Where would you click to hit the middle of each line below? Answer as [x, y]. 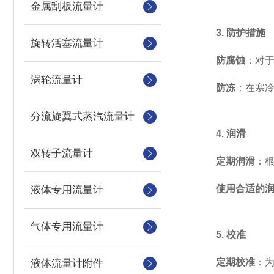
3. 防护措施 [241, 33]
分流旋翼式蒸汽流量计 [83, 117]
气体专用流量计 [67, 227]
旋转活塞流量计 [67, 43]
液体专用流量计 [67, 190]
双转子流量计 [62, 153]
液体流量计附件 [67, 263]
